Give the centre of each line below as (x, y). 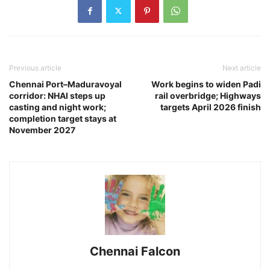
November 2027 (42, 130)
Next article (242, 67)
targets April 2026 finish (211, 107)
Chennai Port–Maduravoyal (65, 84)
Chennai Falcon (135, 251)
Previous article (35, 67)
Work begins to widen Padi (206, 84)
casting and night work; (58, 107)
